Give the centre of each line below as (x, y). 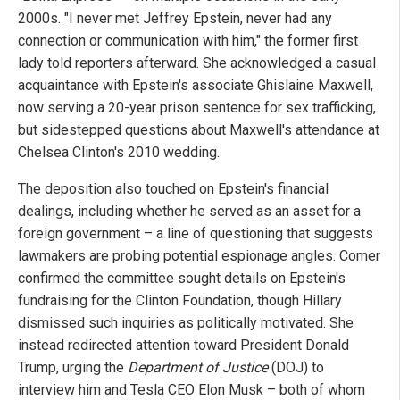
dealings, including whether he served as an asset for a (189, 212)
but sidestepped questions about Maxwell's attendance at (199, 130)
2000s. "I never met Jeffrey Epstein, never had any (175, 19)
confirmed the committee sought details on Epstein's (182, 279)
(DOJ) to (296, 368)
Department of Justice (198, 368)
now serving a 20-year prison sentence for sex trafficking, (197, 108)
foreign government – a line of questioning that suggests (196, 234)
